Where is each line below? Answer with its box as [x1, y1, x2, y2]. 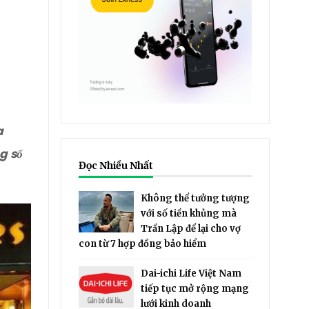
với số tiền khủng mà [141, 208, 237, 219]
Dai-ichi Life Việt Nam [141, 268, 242, 279]
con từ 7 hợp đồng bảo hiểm [79, 238, 207, 250]
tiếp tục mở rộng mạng [141, 283, 250, 295]
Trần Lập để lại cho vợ [141, 223, 241, 235]
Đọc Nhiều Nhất [79, 159, 154, 172]
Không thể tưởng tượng [141, 192, 250, 204]
